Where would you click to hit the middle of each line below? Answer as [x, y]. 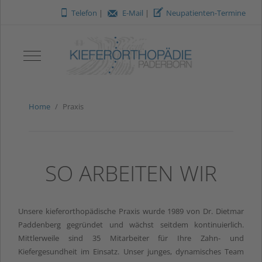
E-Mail [133, 13]
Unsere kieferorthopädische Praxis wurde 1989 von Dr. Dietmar [131, 211]
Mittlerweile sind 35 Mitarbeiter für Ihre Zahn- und [131, 238]
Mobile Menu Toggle [67, 55]
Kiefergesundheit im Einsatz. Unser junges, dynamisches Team [131, 251]
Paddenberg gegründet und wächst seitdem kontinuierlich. [131, 224]
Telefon [85, 13]
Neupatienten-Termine [206, 13]
